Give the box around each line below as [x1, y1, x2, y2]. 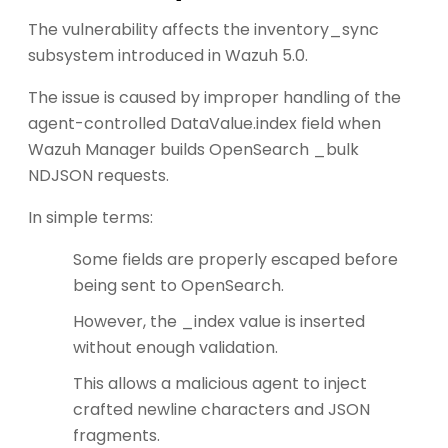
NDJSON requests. [28, 163, 169, 187]
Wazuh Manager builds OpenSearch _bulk [28, 137, 359, 161]
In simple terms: [28, 205, 153, 229]
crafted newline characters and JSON [73, 397, 370, 421]
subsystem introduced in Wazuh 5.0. [28, 43, 308, 67]
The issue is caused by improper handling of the [28, 85, 401, 109]
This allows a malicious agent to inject [73, 371, 367, 395]
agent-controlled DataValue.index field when [28, 111, 381, 135]
